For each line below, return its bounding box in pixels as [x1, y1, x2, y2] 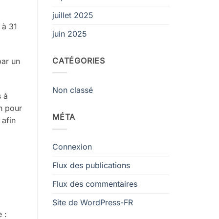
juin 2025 [52, 28, 87, 39]
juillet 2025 [52, 10, 93, 20]
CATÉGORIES [52, 55, 105, 66]
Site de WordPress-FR [52, 197, 133, 207]
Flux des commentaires [52, 178, 137, 189]
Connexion [52, 141, 92, 152]
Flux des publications [52, 160, 130, 170]
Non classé [52, 85, 93, 95]
